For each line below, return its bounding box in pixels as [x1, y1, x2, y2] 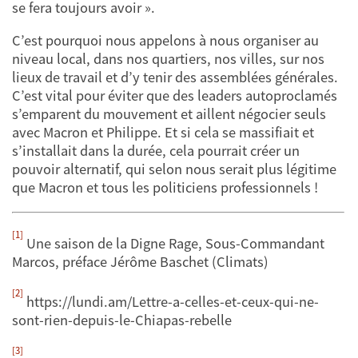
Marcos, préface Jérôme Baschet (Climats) [12, 253, 268, 272]
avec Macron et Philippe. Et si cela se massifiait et [12, 123, 314, 142]
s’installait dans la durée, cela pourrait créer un [12, 141, 300, 161]
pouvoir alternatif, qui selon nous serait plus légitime [12, 160, 336, 179]
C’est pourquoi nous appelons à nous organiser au [12, 31, 319, 50]
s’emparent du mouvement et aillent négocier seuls [12, 105, 326, 124]
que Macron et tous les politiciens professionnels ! [12, 178, 318, 197]
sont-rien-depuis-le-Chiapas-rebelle [12, 310, 232, 329]
